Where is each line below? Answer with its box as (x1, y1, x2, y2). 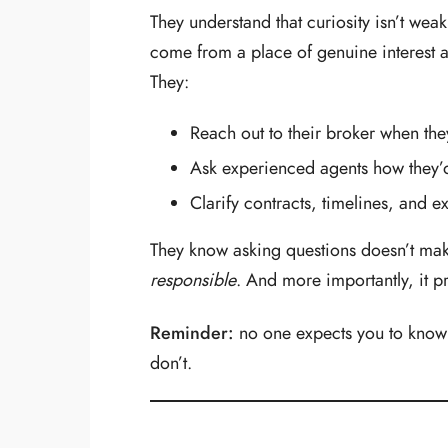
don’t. (150, 350, 192, 376)
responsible (150, 266, 236, 292)
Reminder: (150, 320, 234, 346)
